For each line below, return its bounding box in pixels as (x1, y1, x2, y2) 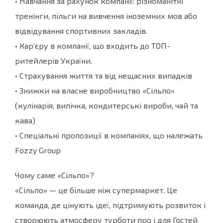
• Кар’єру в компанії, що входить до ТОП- (15, 41, 170, 51)
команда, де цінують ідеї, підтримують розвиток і (15, 200, 206, 210)
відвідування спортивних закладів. (15, 26, 147, 36)
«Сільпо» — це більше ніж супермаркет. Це (15, 185, 177, 195)
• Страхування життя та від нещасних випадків (15, 71, 192, 81)
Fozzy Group (15, 145, 61, 155)
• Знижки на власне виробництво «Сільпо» (15, 86, 175, 96)
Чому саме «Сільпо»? (15, 170, 94, 180)
